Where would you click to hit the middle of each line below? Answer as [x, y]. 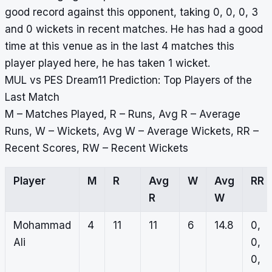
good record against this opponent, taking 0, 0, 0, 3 [131, 12]
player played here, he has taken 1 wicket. [107, 63]
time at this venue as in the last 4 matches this [120, 46]
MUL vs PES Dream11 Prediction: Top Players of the [128, 80]
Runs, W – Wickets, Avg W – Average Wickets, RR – [132, 131]
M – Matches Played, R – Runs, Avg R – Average [123, 114]
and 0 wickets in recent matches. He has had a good [134, 29]
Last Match [32, 97]
